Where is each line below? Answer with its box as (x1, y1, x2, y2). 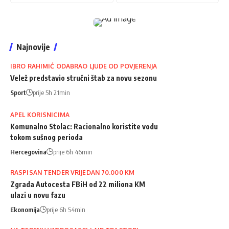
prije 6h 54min (47, 205, 85, 214)
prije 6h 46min (53, 147, 93, 156)
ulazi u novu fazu (10, 190, 65, 199)
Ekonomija (10, 205, 40, 214)
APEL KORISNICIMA (10, 110, 70, 119)
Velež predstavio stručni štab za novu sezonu (10, 73, 157, 82)
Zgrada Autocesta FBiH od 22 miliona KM (10, 179, 145, 189)
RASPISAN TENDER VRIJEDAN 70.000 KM (10, 168, 135, 176)
